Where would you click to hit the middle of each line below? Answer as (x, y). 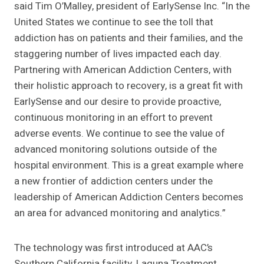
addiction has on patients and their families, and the (128, 38)
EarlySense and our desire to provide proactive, (118, 102)
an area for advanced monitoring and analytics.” (120, 213)
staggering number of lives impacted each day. (118, 54)
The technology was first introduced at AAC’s (113, 248)
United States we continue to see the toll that (114, 22)
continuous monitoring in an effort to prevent (113, 118)
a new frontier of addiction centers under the (113, 181)
